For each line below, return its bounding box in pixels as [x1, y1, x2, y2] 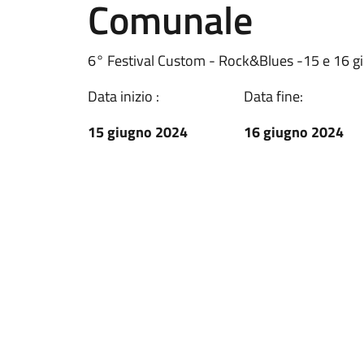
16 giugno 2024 [244, 121, 344, 143]
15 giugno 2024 [88, 121, 188, 143]
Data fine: [244, 85, 303, 107]
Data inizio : [88, 85, 159, 107]
